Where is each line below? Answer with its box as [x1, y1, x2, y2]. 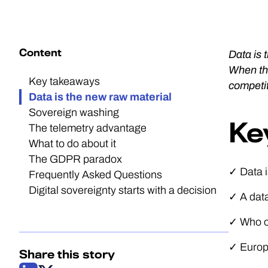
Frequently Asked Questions [29, 169, 162, 181]
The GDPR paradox [29, 153, 122, 166]
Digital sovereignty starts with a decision [29, 184, 217, 197]
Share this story [19, 248, 115, 261]
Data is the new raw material [29, 91, 172, 103]
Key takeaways [29, 75, 100, 88]
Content [19, 47, 62, 59]
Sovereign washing [29, 106, 119, 119]
